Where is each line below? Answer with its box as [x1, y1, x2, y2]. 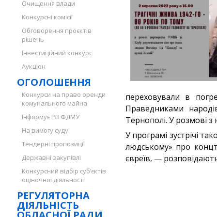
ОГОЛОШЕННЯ [17, 76, 91, 89]
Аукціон [22, 62, 46, 71]
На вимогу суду [22, 126, 68, 135]
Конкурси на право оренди [22, 90, 106, 99]
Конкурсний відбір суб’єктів [22, 167, 106, 175]
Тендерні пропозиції [22, 139, 85, 148]
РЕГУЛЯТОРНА [17, 189, 90, 202]
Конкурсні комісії [22, 13, 73, 21]
